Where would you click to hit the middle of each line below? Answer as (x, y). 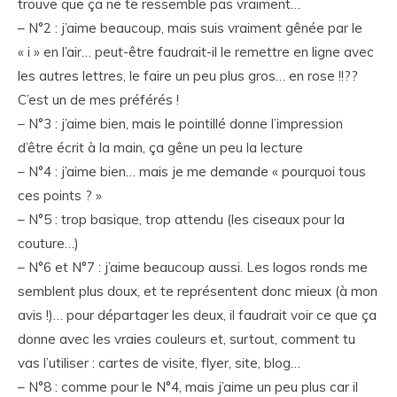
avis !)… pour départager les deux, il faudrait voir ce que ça (197, 315)
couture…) (48, 244)
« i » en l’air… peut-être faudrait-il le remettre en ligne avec (196, 52)
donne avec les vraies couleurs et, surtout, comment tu (187, 339)
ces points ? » (60, 196)
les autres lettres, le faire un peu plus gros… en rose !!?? (188, 76)
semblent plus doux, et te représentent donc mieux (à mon (198, 292)
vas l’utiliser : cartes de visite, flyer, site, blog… (159, 363)
